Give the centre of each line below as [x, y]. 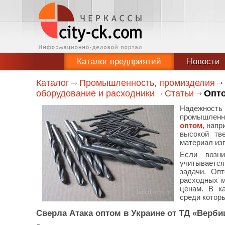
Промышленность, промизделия [147, 83]
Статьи [179, 93]
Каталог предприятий [119, 62]
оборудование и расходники [95, 93]
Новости [203, 62]
